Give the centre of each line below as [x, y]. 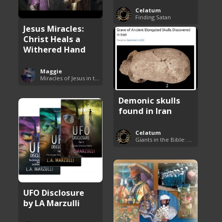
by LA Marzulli [52, 203]
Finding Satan [153, 17]
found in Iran [145, 111]
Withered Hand [55, 49]
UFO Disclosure [54, 192]
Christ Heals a [52, 39]
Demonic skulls [150, 100]
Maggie [51, 71]
